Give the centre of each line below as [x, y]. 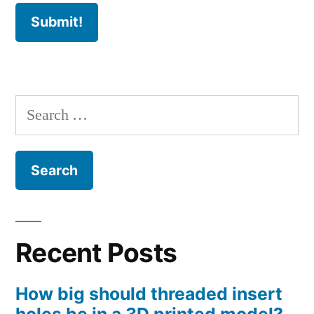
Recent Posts [96, 253]
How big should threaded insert [149, 294]
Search [36, 108]
